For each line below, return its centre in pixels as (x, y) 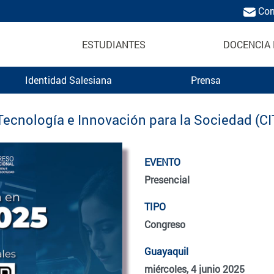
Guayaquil (166, 251)
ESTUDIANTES (114, 45)
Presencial (167, 179)
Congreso (165, 224)
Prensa (206, 80)
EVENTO (162, 161)
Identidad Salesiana (68, 80)
